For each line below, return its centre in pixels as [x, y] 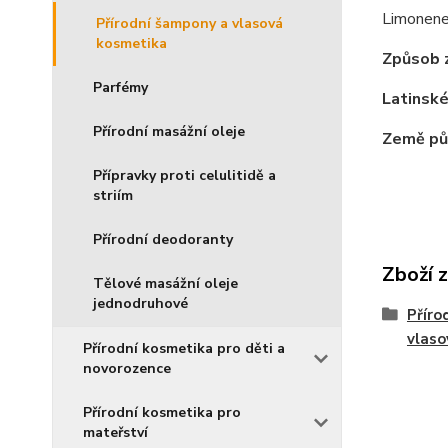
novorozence [127, 368]
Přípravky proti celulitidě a [184, 175]
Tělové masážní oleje [165, 283]
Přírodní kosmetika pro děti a [184, 348]
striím [113, 195]
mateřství [115, 432]
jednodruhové [140, 303]
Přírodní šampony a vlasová [189, 23]
